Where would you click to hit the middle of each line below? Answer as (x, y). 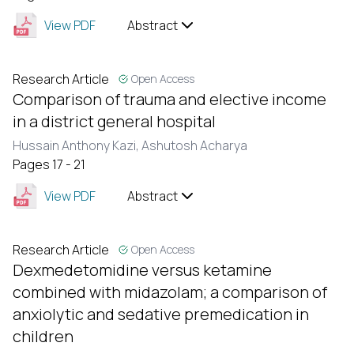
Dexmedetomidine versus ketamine (142, 270)
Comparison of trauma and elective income (169, 99)
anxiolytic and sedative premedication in (161, 314)
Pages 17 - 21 (49, 164)
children (43, 336)
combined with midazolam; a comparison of (170, 292)
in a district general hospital (114, 121)
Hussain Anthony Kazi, (77, 145)
